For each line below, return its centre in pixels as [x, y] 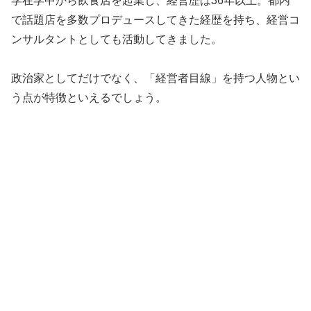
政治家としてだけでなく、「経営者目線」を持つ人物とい [155, 78]
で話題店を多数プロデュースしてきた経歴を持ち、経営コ [155, 19]
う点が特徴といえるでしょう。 [89, 98]
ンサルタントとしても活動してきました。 [117, 39]
